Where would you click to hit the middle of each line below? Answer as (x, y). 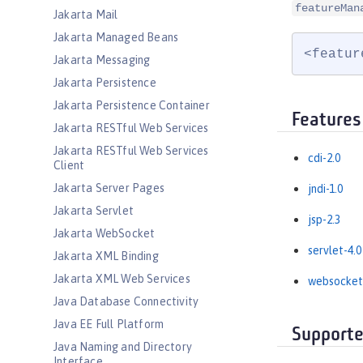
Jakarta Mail (86, 15)
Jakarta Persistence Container (132, 105)
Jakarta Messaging (102, 60)
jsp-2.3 (324, 220)
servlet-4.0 (335, 251)
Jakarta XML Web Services (122, 279)
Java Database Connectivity (126, 301)
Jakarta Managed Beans (116, 37)
